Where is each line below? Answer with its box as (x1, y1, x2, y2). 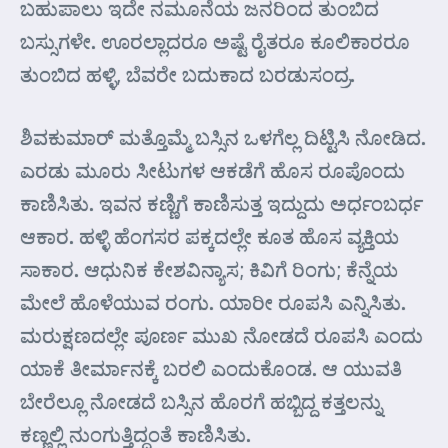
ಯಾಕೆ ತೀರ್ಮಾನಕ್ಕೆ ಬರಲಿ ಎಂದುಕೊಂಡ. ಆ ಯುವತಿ (20, 355, 402, 381)
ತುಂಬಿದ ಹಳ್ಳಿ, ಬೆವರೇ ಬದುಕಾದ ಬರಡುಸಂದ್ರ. (20, 61, 355, 87)
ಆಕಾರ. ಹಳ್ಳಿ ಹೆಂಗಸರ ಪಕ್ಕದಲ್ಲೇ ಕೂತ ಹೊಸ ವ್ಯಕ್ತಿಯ (20, 223, 399, 249)
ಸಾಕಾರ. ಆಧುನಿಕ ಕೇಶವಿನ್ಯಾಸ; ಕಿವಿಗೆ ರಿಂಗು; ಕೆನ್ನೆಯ (20, 256, 398, 282)
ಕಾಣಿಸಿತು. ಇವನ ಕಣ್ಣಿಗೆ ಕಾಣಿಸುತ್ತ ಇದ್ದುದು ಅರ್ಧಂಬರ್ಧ (20, 190, 423, 216)
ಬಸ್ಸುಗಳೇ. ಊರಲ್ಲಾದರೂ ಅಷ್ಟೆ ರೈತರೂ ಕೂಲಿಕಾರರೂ (20, 28, 410, 54)
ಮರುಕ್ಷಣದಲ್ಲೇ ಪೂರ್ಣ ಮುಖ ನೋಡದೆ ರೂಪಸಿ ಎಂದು (20, 322, 423, 348)
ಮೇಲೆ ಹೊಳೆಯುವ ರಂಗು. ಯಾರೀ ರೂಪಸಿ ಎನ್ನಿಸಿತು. (20, 289, 406, 315)
